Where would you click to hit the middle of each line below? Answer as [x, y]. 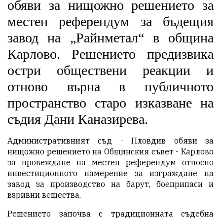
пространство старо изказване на [110, 103]
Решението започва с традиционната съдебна [110, 214]
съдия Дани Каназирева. [78, 119]
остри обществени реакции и [110, 71]
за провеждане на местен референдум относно [110, 163]
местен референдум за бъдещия [110, 22]
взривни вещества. [44, 195]
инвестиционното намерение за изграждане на [110, 173]
